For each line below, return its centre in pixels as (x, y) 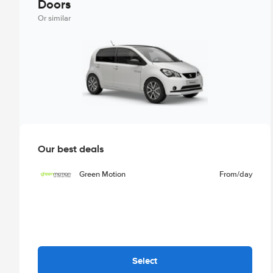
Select (145, 261)
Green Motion (102, 174)
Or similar (54, 18)
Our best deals (71, 149)
